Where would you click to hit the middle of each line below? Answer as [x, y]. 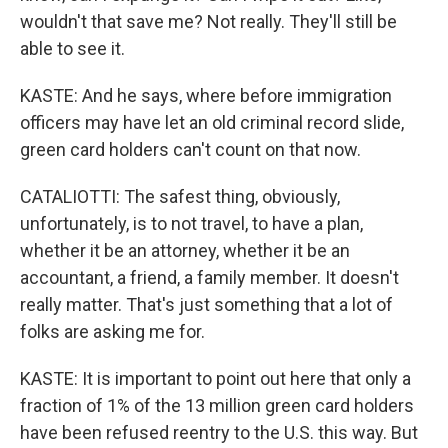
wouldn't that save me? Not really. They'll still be [208, 21]
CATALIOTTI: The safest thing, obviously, [180, 196]
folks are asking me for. [112, 331]
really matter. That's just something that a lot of [206, 304]
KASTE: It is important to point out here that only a [215, 378]
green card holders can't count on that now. [190, 149]
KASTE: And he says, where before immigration [206, 95]
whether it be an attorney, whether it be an [185, 250]
